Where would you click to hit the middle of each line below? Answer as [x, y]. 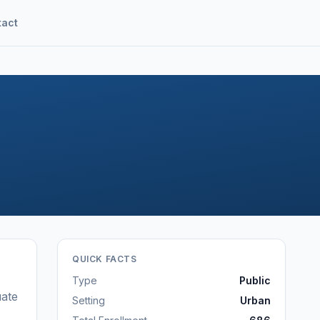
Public [255, 280]
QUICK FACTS [105, 259]
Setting [89, 300]
